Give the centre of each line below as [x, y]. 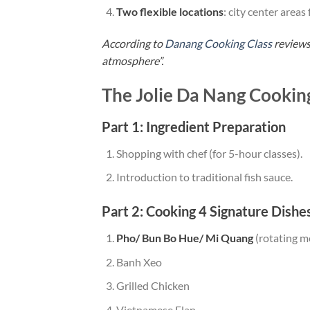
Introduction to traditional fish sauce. [204, 177]
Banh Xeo [139, 262]
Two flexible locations [170, 12]
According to [133, 43]
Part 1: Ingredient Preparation [194, 126]
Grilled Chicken [153, 286]
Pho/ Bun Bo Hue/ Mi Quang [184, 237]
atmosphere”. [133, 60]
